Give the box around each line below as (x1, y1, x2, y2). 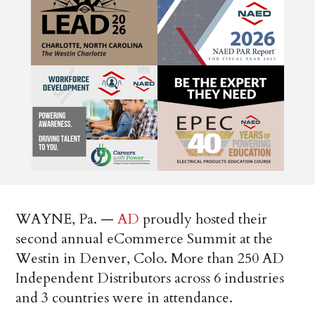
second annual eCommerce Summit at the (15, 229, 274, 248)
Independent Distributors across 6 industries (15, 268, 285, 288)
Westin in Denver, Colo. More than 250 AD (15, 248, 285, 268)
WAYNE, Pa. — (15, 209, 118, 229)
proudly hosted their (139, 209, 268, 229)
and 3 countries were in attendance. (15, 288, 233, 307)
